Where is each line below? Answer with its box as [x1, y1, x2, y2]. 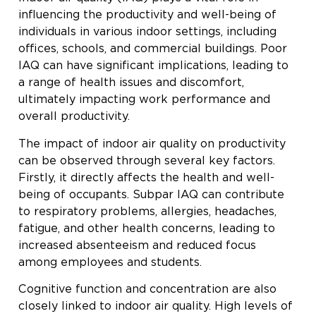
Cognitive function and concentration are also [18, 282, 276, 296]
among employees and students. [18, 255, 202, 269]
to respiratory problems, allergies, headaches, [18, 204, 276, 218]
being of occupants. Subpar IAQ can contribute [18, 187, 284, 201]
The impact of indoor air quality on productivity [18, 136, 286, 150]
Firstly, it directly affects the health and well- [18, 170, 274, 184]
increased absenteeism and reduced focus [18, 238, 256, 252]
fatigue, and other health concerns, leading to [18, 221, 275, 235]
